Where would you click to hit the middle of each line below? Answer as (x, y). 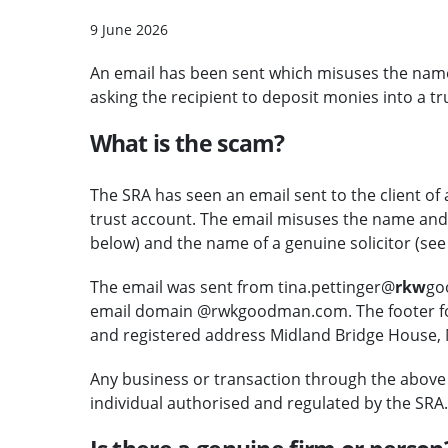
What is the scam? (187, 142)
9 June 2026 (128, 29)
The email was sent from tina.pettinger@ (242, 286)
